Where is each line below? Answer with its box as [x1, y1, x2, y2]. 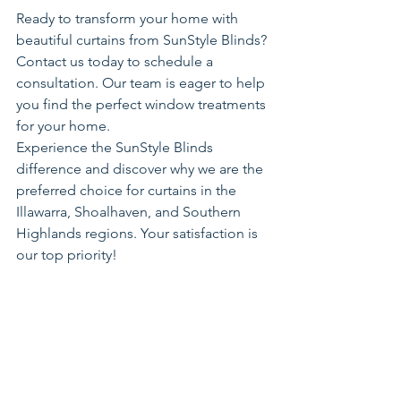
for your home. [16, 117, 110, 135]
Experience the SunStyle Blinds [16, 139, 217, 157]
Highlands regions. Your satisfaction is [16, 225, 261, 243]
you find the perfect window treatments [16, 96, 269, 114]
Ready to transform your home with [16, 10, 242, 28]
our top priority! [16, 246, 117, 264]
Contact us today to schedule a [16, 53, 217, 71]
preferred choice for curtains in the [16, 182, 240, 200]
